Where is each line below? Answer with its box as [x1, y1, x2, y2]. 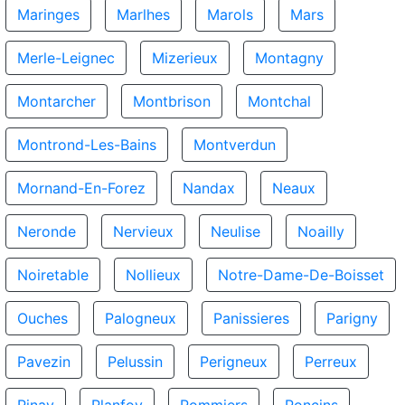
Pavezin [17, 353, 71, 371]
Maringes [17, 5, 80, 24]
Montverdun [193, 136, 276, 154]
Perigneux [200, 353, 268, 371]
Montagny [255, 49, 324, 67]
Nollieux [126, 266, 181, 284]
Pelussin [108, 353, 163, 371]
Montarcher [17, 92, 96, 110]
